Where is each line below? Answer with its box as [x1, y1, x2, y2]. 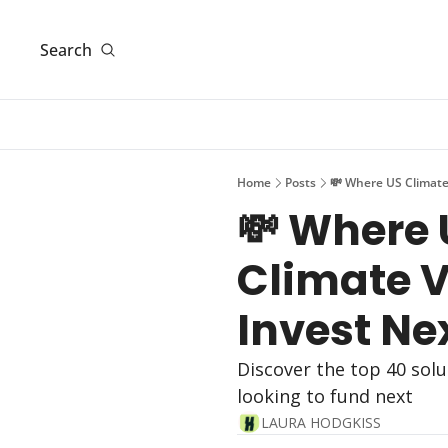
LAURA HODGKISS [261, 412, 381, 432]
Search [40, 38, 92, 61]
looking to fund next [237, 384, 413, 408]
